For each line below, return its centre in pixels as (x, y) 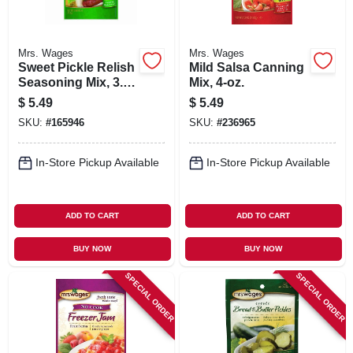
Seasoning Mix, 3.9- (76, 82)
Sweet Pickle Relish (76, 67)
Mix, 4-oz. (216, 82)
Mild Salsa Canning (246, 67)
